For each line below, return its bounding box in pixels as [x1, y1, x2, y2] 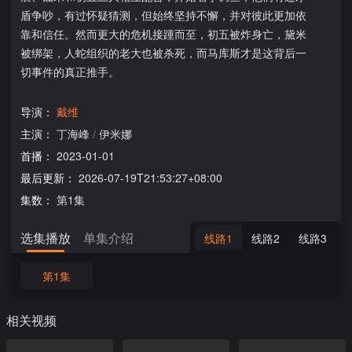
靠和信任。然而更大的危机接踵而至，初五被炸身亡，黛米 [20, 26, 306, 42]
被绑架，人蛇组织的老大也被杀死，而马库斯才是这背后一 [20, 45, 306, 60]
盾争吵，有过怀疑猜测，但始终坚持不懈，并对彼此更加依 [20, 7, 306, 23]
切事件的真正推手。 [20, 64, 119, 79]
